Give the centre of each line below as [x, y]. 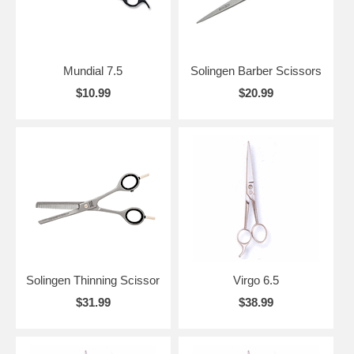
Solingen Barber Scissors [256, 70]
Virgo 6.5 [256, 280]
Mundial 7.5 [93, 70]
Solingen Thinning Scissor [93, 280]
